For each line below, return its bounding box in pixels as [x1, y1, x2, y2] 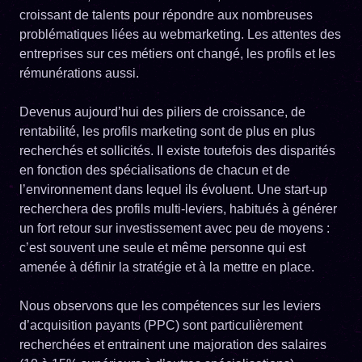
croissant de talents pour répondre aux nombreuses [19, 7, 313, 22]
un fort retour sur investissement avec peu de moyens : [19, 221, 330, 235]
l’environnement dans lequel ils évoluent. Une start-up [19, 182, 327, 196]
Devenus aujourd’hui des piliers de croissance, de [19, 104, 305, 119]
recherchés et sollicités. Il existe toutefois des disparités [19, 143, 335, 158]
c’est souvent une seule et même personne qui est [19, 240, 305, 255]
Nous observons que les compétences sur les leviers [19, 298, 321, 313]
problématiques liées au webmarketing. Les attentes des [19, 27, 341, 41]
